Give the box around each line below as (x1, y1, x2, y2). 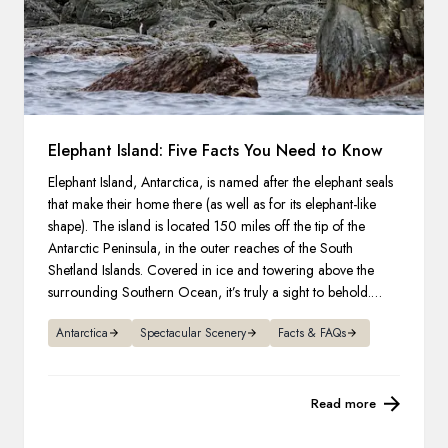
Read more (311, 394, 376, 414)
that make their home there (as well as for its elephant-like (48, 194, 376, 215)
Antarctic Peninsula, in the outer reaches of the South (48, 238, 353, 259)
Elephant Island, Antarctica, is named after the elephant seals (48, 172, 393, 193)
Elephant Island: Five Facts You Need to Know (48, 139, 382, 163)
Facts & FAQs (278, 324, 346, 343)
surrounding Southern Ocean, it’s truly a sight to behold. (48, 282, 371, 303)
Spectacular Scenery (140, 324, 246, 343)
